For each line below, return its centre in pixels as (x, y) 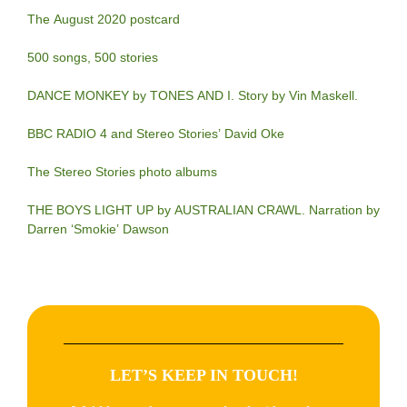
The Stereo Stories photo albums (122, 172)
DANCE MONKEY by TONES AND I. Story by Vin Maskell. (193, 96)
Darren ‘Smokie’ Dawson (98, 229)
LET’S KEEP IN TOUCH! (203, 376)
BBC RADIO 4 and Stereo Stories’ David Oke (156, 134)
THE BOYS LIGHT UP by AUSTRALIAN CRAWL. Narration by (203, 210)
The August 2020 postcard (104, 20)
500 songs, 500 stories (93, 58)
